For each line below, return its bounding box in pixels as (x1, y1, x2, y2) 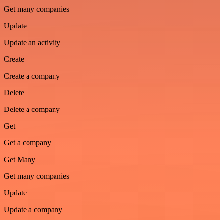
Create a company (4, 71, 60, 80)
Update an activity (4, 38, 60, 47)
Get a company (4, 138, 51, 147)
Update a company (4, 205, 62, 214)
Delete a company (4, 105, 60, 113)
